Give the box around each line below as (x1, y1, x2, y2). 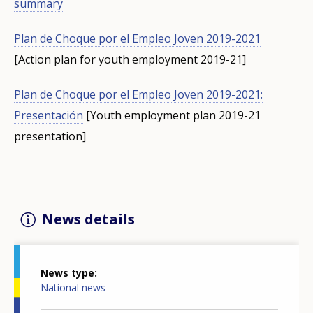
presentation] (14, 128, 86, 144)
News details (42, 209, 135, 228)
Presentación (14, 107, 83, 123)
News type (41, 266, 94, 280)
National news (41, 281, 105, 295)
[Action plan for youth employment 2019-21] (14, 51, 246, 67)
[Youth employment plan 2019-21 (83, 107, 261, 123)
